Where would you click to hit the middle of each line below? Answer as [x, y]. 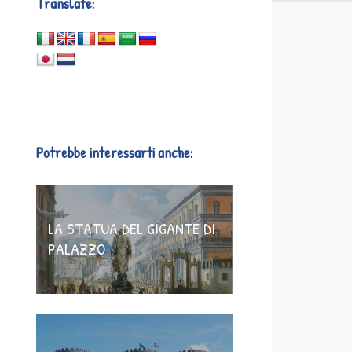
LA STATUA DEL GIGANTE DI [132, 228]
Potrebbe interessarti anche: [114, 152]
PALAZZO [77, 249]
